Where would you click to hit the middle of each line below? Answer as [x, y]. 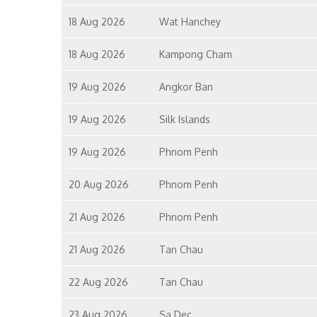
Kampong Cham [195, 54]
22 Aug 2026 [98, 282]
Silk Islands [184, 119]
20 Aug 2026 [99, 184]
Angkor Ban [186, 87]
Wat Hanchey [190, 22]
